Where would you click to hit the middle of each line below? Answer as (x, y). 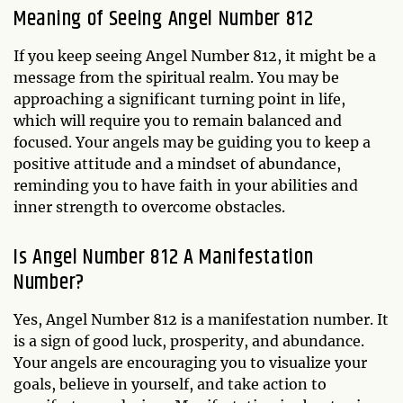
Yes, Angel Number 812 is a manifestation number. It (201, 319)
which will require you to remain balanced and (178, 120)
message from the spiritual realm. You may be (176, 77)
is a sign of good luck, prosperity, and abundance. (189, 340)
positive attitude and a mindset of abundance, (177, 163)
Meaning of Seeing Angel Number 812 (164, 18)
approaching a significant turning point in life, (179, 99)
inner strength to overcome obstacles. (149, 206)
